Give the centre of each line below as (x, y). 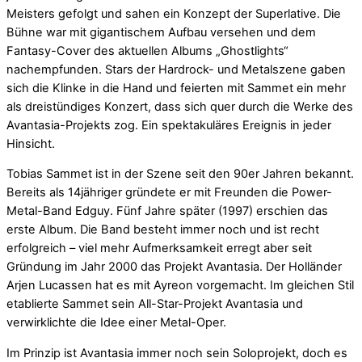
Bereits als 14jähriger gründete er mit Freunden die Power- (169, 193)
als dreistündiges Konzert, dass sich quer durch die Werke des (180, 106)
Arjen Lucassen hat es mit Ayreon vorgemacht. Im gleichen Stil (180, 286)
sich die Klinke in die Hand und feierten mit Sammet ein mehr (176, 88)
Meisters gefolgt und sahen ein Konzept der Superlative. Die (174, 13)
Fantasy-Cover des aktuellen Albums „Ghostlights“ (147, 51)
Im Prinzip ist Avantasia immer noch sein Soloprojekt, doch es (177, 353)
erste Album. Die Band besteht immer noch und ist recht (163, 230)
